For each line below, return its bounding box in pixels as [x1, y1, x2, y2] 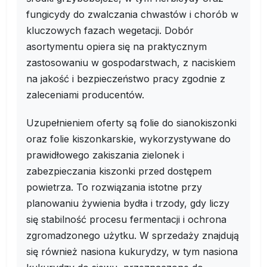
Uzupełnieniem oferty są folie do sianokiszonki [26, 117, 237, 129]
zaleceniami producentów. [26, 89, 144, 101]
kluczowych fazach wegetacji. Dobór [26, 24, 194, 36]
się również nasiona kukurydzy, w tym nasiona [26, 246, 238, 257]
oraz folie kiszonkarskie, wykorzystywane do [26, 133, 231, 145]
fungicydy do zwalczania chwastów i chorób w [26, 8, 238, 20]
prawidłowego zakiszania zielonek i [26, 149, 184, 161]
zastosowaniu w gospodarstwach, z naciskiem [26, 57, 235, 69]
